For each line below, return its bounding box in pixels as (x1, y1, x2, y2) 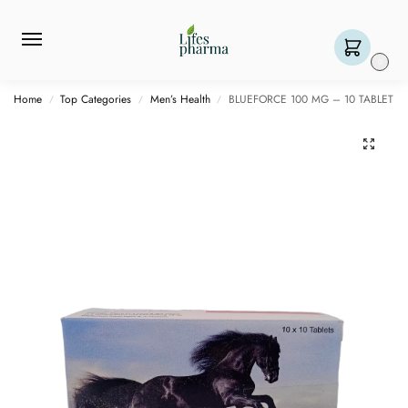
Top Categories (60, 91, 132, 107)
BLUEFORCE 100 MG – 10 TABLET (229, 91, 394, 107)
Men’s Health (149, 91, 210, 107)
